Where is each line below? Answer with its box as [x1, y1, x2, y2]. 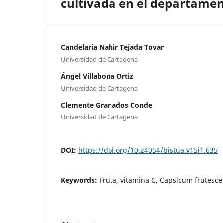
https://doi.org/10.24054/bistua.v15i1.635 [78, 145, 218, 155]
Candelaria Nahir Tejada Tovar [61, 42, 164, 52]
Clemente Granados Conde [61, 100, 152, 110]
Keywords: [61, 175, 99, 185]
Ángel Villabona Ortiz [61, 71, 133, 81]
